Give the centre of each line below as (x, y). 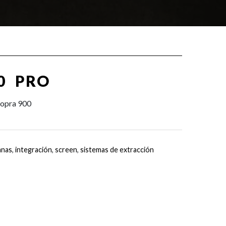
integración (33, 149)
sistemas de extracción (117, 149)
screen (66, 149)
